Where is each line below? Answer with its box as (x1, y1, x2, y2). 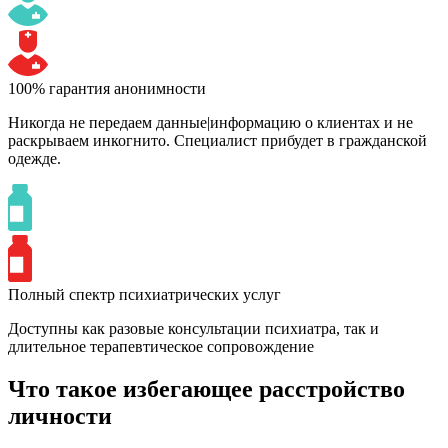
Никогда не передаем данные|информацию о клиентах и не (8, 114, 413, 132)
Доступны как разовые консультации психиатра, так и (8, 320, 379, 338)
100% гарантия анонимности (8, 80, 206, 98)
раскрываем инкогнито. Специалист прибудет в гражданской (8, 132, 427, 150)
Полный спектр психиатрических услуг (8, 286, 281, 304)
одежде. (8, 150, 61, 168)
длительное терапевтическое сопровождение (8, 338, 314, 356)
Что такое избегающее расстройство (8, 376, 405, 403)
